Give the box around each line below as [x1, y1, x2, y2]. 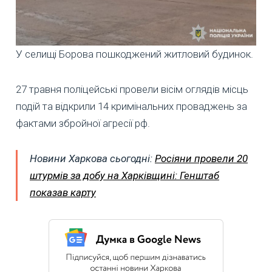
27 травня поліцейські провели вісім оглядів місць [16, 83, 248, 95]
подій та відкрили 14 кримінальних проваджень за [16, 100, 247, 112]
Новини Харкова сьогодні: [30, 152, 155, 165]
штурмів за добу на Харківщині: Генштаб [30, 169, 219, 182]
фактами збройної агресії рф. [16, 117, 150, 129]
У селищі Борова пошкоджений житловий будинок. [16, 47, 253, 60]
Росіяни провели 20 [155, 152, 248, 165]
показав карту [30, 186, 96, 199]
